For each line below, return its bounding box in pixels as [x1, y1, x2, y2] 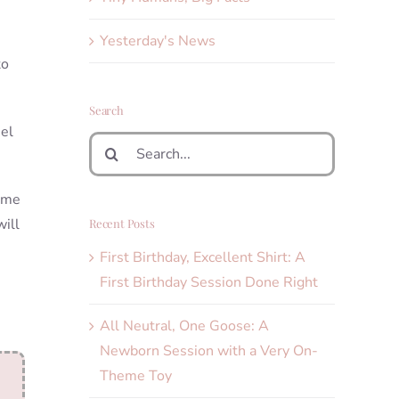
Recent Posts [89, 215, 155, 231]
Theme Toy [100, 366, 172, 387]
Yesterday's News [100, 30, 216, 51]
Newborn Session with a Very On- [100, 341, 318, 362]
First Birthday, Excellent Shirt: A [100, 248, 305, 268]
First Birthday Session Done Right [100, 273, 318, 293]
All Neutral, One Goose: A [100, 316, 269, 337]
